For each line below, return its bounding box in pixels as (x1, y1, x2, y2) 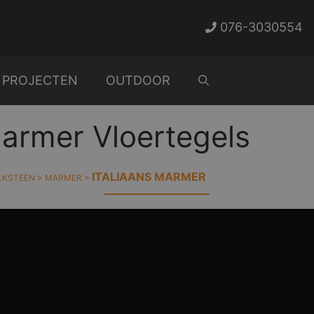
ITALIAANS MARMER (91, 170, 206, 184)
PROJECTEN (2, 73, 78, 88)
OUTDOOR (106, 73, 170, 88)
